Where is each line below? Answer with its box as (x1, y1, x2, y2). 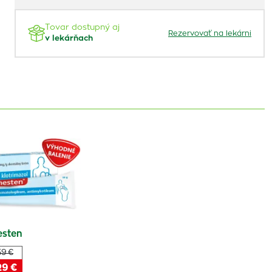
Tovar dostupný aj (45, 24, 120, 32)
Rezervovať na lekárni (168, 30, 251, 37)
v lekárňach (45, 35, 93, 42)
